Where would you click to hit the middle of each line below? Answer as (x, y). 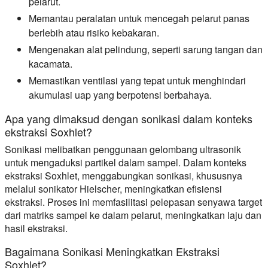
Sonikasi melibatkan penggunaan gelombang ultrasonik (123, 149)
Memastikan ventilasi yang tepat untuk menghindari (137, 80)
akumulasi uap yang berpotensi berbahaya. (120, 95)
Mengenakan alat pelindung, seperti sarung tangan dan (146, 49)
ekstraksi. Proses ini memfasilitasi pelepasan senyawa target (133, 202)
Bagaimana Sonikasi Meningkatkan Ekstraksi (112, 251)
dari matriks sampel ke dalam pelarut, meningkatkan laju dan (133, 215)
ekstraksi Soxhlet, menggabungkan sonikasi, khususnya (124, 175)
